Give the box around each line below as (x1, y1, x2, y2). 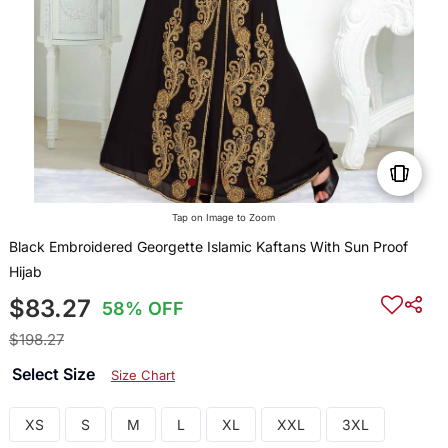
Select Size (11, 364, 99, 385)
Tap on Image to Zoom (172, 212, 276, 224)
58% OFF (102, 298, 185, 320)
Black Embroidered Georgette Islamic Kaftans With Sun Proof (8, 238, 408, 256)
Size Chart (110, 367, 175, 384)
